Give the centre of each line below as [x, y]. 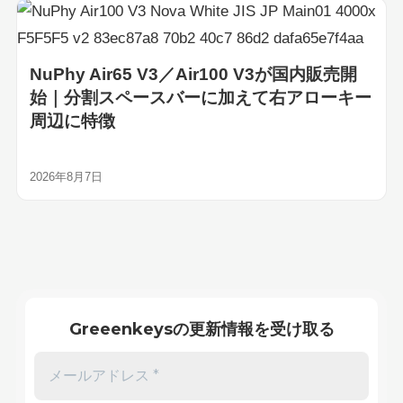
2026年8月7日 [66, 176]
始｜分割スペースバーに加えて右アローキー [200, 97]
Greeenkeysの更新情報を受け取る [201, 329]
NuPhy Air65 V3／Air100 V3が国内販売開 [193, 74]
